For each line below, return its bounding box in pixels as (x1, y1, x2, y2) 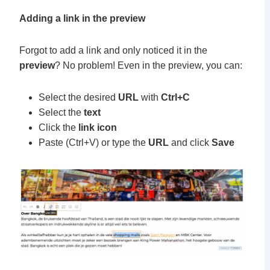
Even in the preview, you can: (118, 60, 242, 71)
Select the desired (39, 92, 118, 102)
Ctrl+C (161, 92, 190, 102)
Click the (39, 122, 78, 133)
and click (169, 137, 212, 148)
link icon (78, 122, 117, 133)
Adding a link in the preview (19, 13, 145, 24)
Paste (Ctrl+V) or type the (39, 137, 148, 148)
